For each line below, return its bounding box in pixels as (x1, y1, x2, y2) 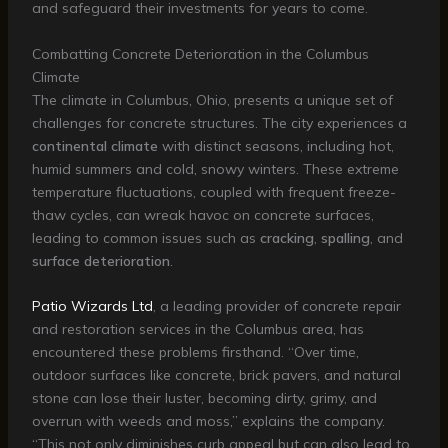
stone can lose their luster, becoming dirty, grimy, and (31, 389, 377, 408)
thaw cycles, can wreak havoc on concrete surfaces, (31, 205, 374, 224)
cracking (259, 228, 314, 247)
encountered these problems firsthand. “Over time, (31, 343, 359, 362)
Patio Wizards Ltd (31, 297, 153, 316)
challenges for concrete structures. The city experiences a (31, 113, 407, 132)
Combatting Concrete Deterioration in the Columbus (31, 44, 369, 63)
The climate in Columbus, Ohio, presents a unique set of (31, 90, 393, 109)
